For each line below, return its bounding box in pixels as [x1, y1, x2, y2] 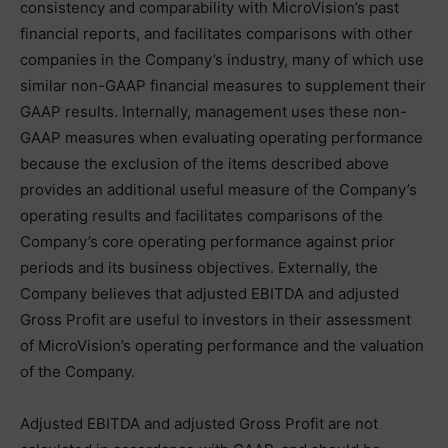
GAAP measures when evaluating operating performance [20, 127, 423, 147]
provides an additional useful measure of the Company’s [20, 179, 417, 199]
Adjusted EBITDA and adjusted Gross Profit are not [20, 413, 378, 433]
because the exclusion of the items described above [20, 153, 389, 173]
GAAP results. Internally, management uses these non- [20, 101, 407, 121]
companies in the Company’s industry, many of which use [20, 49, 424, 69]
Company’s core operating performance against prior [20, 231, 395, 251]
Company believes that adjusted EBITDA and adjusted [20, 283, 399, 303]
